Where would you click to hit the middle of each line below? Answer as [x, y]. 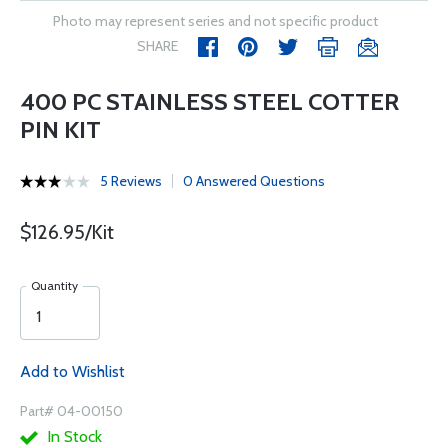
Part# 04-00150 [71, 411]
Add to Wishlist [72, 371]
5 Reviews [131, 181]
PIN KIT [60, 129]
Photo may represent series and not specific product [215, 21]
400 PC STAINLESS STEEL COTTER [209, 101]
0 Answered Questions [254, 181]
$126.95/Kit [67, 232]
